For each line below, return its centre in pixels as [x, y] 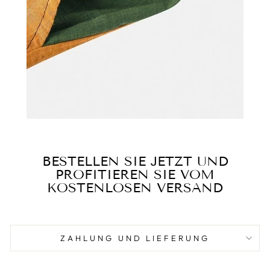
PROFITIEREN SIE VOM [135, 174]
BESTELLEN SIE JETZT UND [135, 161]
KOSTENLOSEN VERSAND [135, 187]
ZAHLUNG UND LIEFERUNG [135, 238]
